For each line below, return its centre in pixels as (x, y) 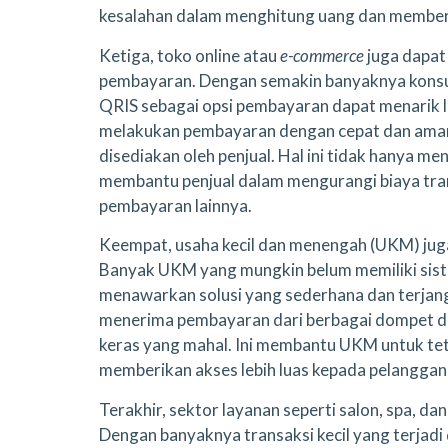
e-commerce (322, 55)
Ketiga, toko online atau (189, 55)
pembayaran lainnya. (175, 205)
